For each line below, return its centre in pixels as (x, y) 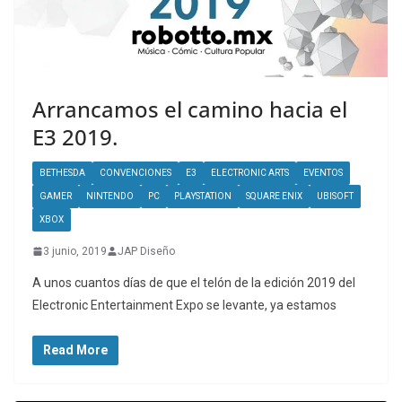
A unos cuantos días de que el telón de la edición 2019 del (194, 282)
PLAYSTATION (203, 196)
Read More (75, 350)
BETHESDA (62, 172)
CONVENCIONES (135, 172)
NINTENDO (110, 196)
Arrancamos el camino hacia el (190, 109)
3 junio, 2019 (75, 251)
